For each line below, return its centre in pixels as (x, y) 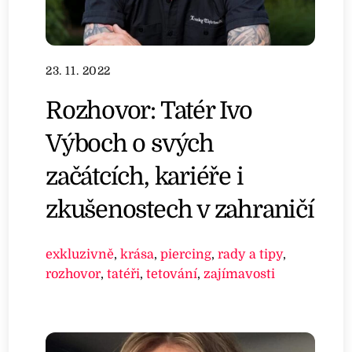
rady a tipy (251, 254)
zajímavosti (240, 273)
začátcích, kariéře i (145, 177)
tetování (172, 273)
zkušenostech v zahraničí (180, 210)
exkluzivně (80, 254)
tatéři (124, 273)
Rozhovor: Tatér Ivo (149, 111)
